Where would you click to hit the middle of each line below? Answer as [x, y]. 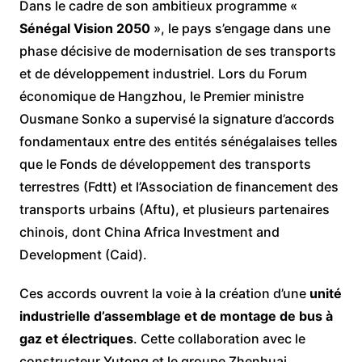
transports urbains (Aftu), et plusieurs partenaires [174, 209]
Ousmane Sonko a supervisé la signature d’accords [177, 119]
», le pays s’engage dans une [240, 28]
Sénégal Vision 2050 [84, 28]
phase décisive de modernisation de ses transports [177, 51]
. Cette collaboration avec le [219, 339]
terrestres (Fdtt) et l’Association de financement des [179, 187]
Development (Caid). [83, 255]
